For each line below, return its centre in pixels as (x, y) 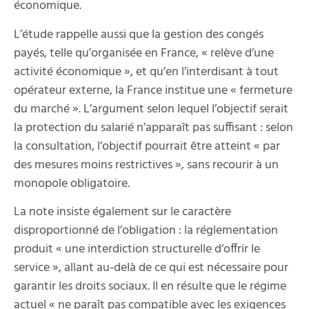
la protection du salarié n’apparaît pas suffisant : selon (153, 128)
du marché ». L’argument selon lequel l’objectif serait (151, 109)
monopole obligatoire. (72, 183)
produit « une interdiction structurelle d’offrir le (137, 250)
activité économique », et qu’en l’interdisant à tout (146, 72)
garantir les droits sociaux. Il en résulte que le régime (150, 287)
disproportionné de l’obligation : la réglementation (146, 231)
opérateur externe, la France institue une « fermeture (153, 90)
